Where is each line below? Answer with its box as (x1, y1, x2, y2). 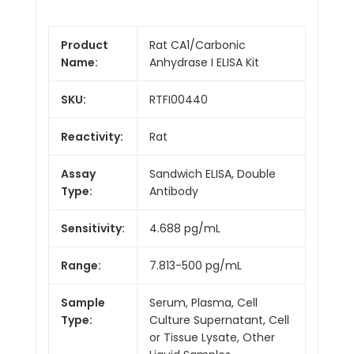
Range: (61, 257, 101, 273)
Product (61, 36, 108, 53)
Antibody (149, 183, 198, 199)
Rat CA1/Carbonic (149, 36, 246, 53)
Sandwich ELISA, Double (149, 165, 276, 182)
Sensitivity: (61, 220, 125, 236)
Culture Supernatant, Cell (149, 311, 289, 328)
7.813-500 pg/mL (149, 257, 242, 273)
